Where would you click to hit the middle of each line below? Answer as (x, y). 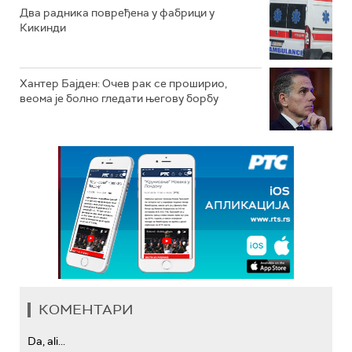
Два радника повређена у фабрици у (117, 13)
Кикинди (43, 27)
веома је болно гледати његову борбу (119, 98)
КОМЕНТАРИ (86, 310)
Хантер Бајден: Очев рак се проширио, (123, 83)
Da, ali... (46, 341)
